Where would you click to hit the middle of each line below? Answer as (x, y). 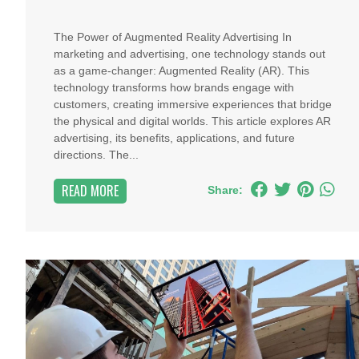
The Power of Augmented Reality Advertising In (173, 37)
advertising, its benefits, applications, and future (174, 138)
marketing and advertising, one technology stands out (190, 54)
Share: (225, 190)
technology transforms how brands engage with (174, 87)
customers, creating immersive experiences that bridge (193, 104)
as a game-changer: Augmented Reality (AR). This (182, 71)
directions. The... (96, 155)
